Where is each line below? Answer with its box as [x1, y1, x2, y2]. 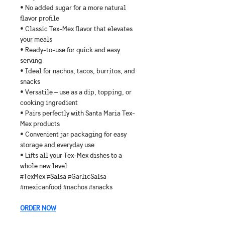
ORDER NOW [20, 204, 56, 212]
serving [20, 56, 42, 65]
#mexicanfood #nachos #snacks [20, 183, 113, 191]
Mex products [20, 120, 60, 128]
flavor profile [20, 14, 59, 23]
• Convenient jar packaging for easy [20, 130, 128, 139]
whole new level [20, 162, 67, 170]
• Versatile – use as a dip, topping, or [20, 88, 133, 96]
